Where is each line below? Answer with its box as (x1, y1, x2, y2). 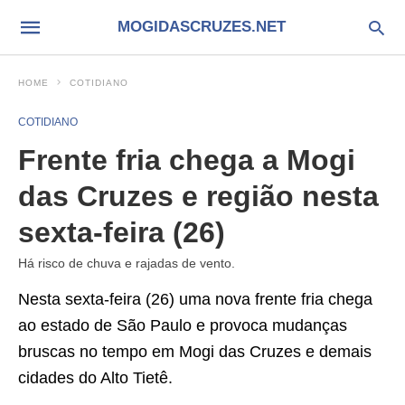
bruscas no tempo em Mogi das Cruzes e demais (18, 343, 372, 361)
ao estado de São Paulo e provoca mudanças (18, 316, 347, 334)
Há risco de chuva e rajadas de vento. (18, 256, 235, 270)
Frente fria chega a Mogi (18, 144, 355, 176)
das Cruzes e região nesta (18, 180, 379, 212)
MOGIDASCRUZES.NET (117, 18, 286, 35)
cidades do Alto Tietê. (18, 369, 173, 387)
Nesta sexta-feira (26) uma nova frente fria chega (18, 290, 372, 308)
